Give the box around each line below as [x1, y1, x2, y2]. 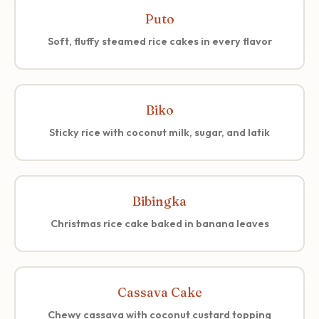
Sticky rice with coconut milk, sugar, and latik [49, 125, 270, 139]
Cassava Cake [117, 284, 202, 300]
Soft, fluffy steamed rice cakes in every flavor [47, 34, 272, 48]
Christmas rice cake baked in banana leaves [50, 216, 269, 230]
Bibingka [132, 193, 187, 209]
